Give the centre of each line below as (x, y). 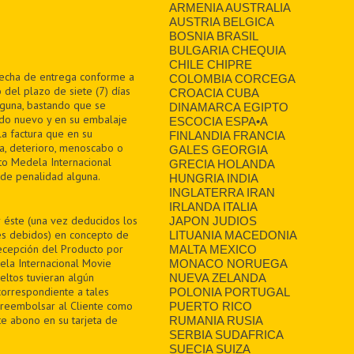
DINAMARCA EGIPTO (228, 107)
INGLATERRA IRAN (222, 192)
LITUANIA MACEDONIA (232, 235)
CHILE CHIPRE (210, 64)
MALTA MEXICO (213, 249)
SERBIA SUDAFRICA (226, 334)
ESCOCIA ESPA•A (218, 121)
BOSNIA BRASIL (213, 36)
